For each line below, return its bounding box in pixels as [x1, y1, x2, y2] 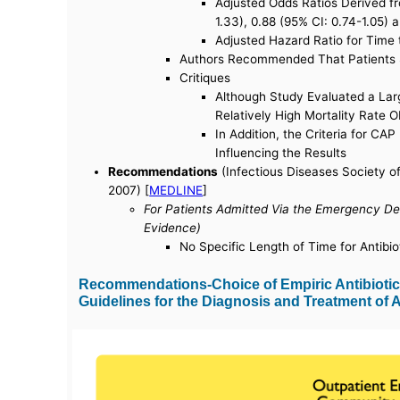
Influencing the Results [215, 146, 347, 161]
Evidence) [144, 221, 202, 236]
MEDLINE [149, 183, 204, 198]
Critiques [179, 71, 231, 86]
